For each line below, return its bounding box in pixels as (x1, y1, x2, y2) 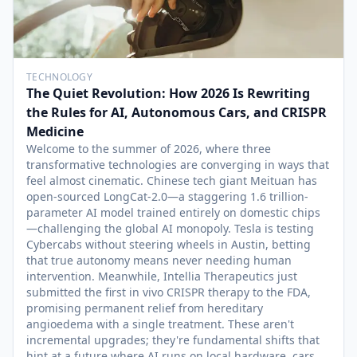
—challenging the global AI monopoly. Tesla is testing (26, 221, 314, 236)
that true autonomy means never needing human (26, 253, 292, 268)
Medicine (26, 123, 84, 140)
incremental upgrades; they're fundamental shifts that (26, 332, 320, 347)
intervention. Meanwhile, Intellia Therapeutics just (26, 269, 297, 284)
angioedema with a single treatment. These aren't (26, 316, 294, 331)
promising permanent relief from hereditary (26, 300, 263, 316)
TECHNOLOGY (26, 70, 92, 84)
